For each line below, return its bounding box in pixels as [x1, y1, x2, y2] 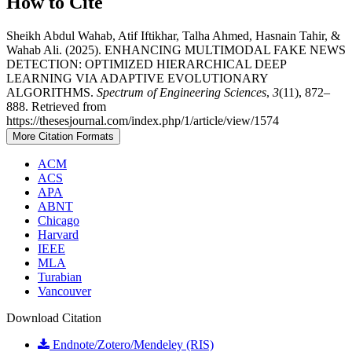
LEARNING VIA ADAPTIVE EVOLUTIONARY [6, 71, 268, 85]
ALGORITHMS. [6, 85, 97, 99]
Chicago [38, 213, 79, 227]
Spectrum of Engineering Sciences [97, 85, 266, 99]
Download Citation [6, 310, 101, 324]
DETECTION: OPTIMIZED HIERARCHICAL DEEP [6, 57, 286, 71]
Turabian [38, 269, 82, 284]
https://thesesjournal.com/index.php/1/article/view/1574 [6, 113, 279, 127]
